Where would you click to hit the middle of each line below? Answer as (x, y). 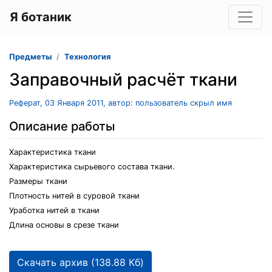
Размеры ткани (38, 181)
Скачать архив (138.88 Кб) (80, 262)
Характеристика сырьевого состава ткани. (92, 167)
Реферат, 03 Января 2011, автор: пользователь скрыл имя (121, 103)
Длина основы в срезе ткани (64, 225)
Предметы (30, 57)
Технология (87, 57)
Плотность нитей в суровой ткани (74, 196)
